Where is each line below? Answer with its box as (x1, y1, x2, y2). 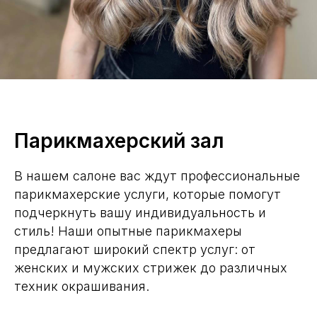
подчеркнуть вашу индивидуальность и (14, 205, 266, 220)
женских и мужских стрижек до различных (14, 260, 287, 275)
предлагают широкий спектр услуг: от (14, 242, 255, 257)
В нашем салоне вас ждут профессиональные (14, 168, 300, 183)
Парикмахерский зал (14, 129, 224, 153)
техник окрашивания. (14, 279, 149, 294)
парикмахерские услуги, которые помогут (14, 187, 281, 202)
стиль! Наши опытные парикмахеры (14, 224, 242, 238)
